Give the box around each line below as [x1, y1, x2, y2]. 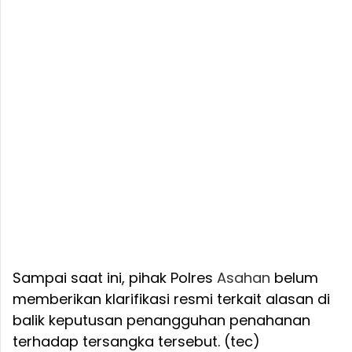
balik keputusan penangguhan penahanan [13, 310, 310, 331]
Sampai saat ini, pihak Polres [13, 268, 217, 288]
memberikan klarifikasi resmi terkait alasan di [13, 289, 330, 310]
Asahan [217, 268, 270, 288]
